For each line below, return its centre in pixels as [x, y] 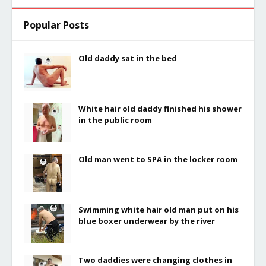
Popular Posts [56, 25]
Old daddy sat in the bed [128, 58]
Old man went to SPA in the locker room [158, 159]
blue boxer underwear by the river [147, 221]
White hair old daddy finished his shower [160, 108]
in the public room [115, 120]
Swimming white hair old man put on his [159, 209]
